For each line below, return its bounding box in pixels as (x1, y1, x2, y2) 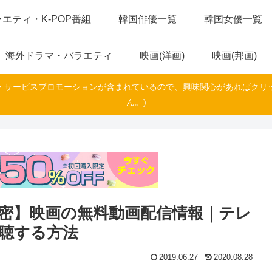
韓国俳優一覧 (118, 14, 177, 24)
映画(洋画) (140, 50, 185, 61)
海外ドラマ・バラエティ (5, 50, 113, 61)
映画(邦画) (211, 50, 257, 61)
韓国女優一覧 (203, 14, 262, 24)
